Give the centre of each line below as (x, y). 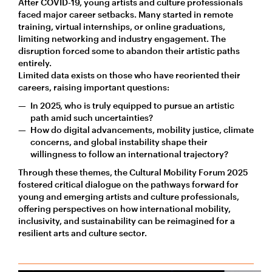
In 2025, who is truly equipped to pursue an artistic (132, 105)
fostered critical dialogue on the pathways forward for (128, 184)
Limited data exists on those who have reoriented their (129, 75)
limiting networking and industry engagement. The (122, 38)
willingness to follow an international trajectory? (129, 154)
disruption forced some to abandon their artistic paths (129, 50)
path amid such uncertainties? (92, 117)
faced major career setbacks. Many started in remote (126, 14)
